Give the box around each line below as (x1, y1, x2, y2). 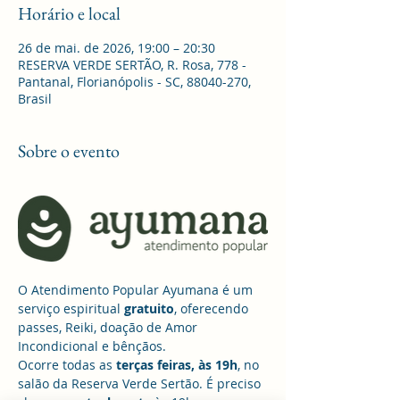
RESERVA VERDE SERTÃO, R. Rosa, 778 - (18, 55, 246, 73)
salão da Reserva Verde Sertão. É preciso (18, 374, 264, 392)
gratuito (124, 299, 174, 317)
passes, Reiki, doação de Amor (18, 318, 201, 336)
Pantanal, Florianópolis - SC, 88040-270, (18, 72, 251, 90)
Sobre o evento (18, 138, 120, 162)
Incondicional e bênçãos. (18, 337, 170, 354)
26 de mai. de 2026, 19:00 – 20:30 (18, 38, 215, 56)
